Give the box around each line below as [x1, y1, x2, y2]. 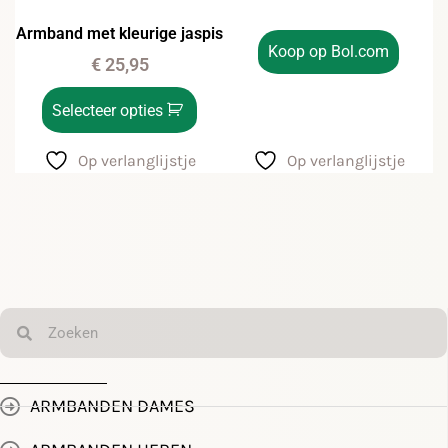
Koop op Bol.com [268, 42, 389, 62]
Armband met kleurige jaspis [16, 24, 223, 44]
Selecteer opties [52, 101, 163, 121]
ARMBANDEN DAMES [30, 395, 195, 418]
